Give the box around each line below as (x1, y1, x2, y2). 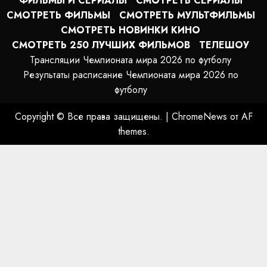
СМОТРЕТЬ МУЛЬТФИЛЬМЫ (119, 8, 255, 22)
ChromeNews (171, 109, 227, 123)
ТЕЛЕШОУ (199, 38, 249, 52)
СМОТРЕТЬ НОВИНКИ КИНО (61, 23, 200, 37)
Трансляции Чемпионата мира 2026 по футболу (30, 52, 231, 67)
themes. (117, 124, 150, 138)
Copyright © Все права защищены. (14, 109, 166, 123)
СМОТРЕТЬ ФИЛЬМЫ (6, 8, 110, 22)
